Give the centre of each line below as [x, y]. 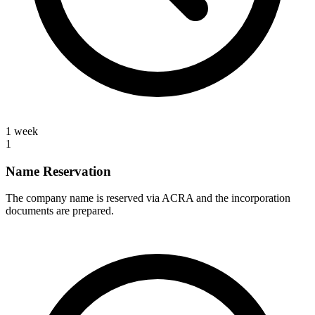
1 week [22, 131]
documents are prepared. [60, 211]
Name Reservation [58, 171]
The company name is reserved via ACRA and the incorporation [148, 198]
